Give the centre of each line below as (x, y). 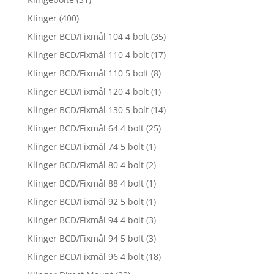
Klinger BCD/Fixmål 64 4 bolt (85, 128)
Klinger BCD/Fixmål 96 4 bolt (85, 256)
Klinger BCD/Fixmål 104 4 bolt (88, 36)
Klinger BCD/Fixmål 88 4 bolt (85, 183)
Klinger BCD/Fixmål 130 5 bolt (88, 109)
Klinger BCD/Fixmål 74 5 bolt (85, 146)
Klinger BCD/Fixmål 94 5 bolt (85, 238)
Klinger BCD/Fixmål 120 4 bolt (88, 91)
